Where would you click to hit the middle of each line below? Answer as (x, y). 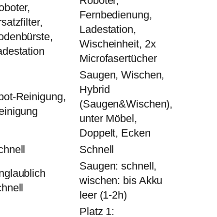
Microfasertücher (118, 59)
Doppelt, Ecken (115, 133)
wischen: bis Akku (121, 181)
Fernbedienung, (116, 15)
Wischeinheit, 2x (118, 44)
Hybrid (95, 90)
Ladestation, (108, 30)
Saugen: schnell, (118, 166)
